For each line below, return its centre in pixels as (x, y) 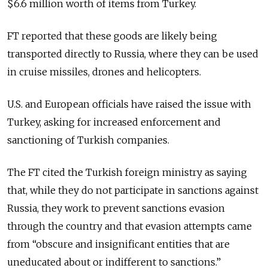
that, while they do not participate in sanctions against (133, 191)
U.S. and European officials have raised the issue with (129, 104)
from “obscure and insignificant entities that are (118, 244)
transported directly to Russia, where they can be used (133, 54)
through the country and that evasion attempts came (130, 226)
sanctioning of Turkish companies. (89, 140)
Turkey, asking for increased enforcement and (114, 122)
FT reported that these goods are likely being (112, 36)
